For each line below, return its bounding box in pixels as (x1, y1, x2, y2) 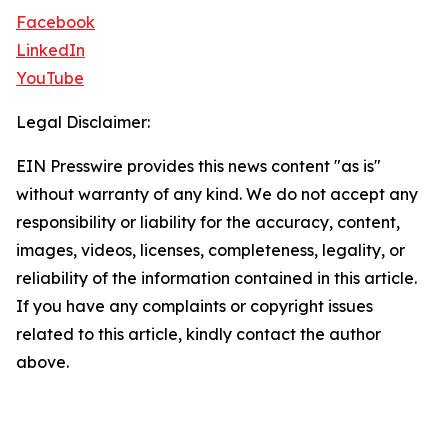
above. (16, 352, 69, 372)
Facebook (16, 12, 95, 32)
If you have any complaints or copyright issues (16, 296, 373, 316)
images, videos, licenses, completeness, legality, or (16, 240, 405, 260)
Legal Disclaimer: (16, 112, 150, 132)
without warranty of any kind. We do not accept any (16, 184, 418, 204)
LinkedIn (16, 40, 85, 60)
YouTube (16, 68, 84, 88)
